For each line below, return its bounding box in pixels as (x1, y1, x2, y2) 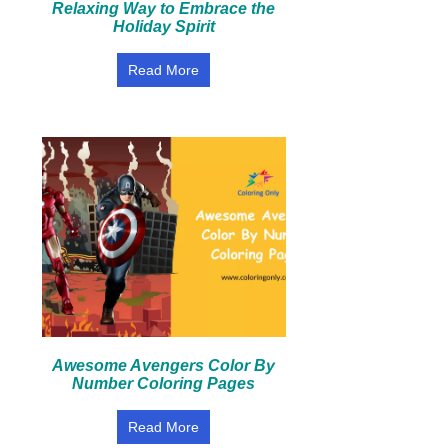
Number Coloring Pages (72, 375, 256, 392)
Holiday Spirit (112, 18, 215, 35)
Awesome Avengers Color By (52, 357, 276, 374)
